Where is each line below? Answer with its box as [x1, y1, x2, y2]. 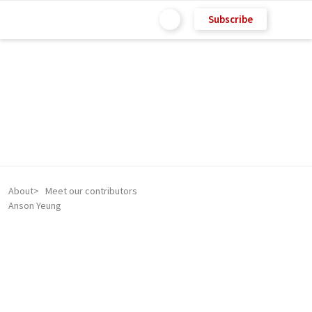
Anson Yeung [8, 199, 61, 212]
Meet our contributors [45, 185, 137, 197]
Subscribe [208, 12, 253, 26]
